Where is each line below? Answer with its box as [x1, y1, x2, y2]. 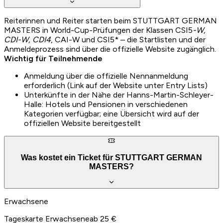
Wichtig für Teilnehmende [4, 53, 103, 63]
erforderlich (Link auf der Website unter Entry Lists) [24, 80, 208, 90]
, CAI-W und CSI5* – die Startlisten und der [51, 34, 206, 44]
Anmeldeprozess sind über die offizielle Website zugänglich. [4, 44, 216, 54]
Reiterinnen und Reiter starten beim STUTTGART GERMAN [4, 15, 217, 25]
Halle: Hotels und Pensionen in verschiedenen [24, 99, 188, 109]
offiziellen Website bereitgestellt [24, 118, 141, 128]
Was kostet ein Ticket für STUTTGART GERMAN [21, 153, 202, 162]
